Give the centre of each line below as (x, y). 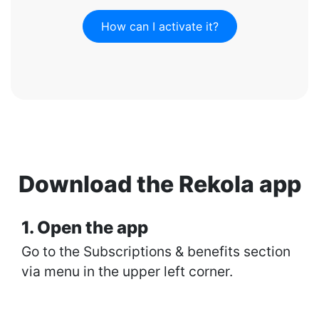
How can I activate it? (159, 26)
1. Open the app (85, 228)
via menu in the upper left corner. (127, 271)
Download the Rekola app (159, 184)
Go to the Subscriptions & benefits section (156, 251)
